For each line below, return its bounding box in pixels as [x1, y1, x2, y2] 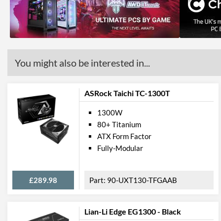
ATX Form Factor [97, 132, 151, 141]
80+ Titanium [97, 120, 141, 129]
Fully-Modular [97, 144, 143, 152]
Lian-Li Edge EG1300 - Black [84, 207, 181, 216]
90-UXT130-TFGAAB [107, 176, 177, 184]
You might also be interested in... [15, 57, 150, 69]
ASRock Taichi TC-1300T [84, 88, 170, 98]
